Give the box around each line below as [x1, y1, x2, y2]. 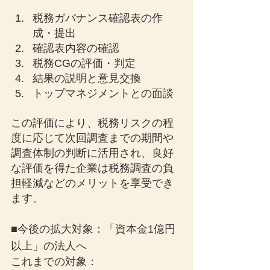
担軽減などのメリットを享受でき [11, 177, 174, 189]
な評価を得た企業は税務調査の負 [11, 162, 174, 174]
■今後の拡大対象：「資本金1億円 [11, 223, 175, 235]
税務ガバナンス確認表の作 [33, 12, 163, 24]
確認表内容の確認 [33, 42, 119, 54]
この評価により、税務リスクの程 [11, 117, 174, 129]
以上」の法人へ [11, 240, 87, 252]
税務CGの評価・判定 [33, 57, 136, 69]
